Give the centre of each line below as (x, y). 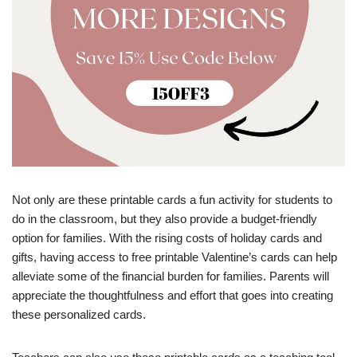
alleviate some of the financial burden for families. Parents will (171, 276)
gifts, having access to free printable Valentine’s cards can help (175, 257)
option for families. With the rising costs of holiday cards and (167, 238)
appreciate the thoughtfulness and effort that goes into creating (173, 295)
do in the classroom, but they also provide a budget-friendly (165, 219)
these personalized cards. (79, 314)
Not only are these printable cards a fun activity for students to (172, 200)
